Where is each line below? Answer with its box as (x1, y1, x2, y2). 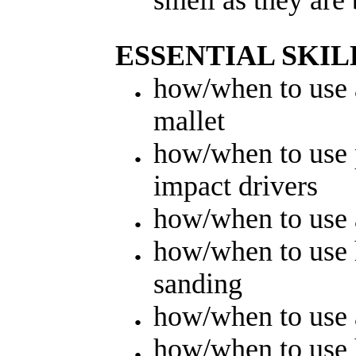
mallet (153, 105, 225, 137)
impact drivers (153, 170, 318, 203)
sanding (153, 268, 242, 300)
